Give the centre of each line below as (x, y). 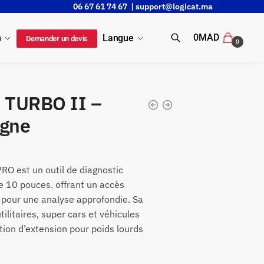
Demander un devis (57, 39)
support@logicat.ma (174, 6)
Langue (118, 38)
